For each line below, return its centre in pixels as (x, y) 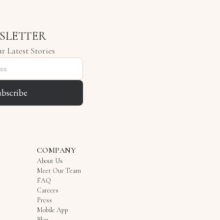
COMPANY (56, 150)
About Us (50, 161)
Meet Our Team (59, 171)
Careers (48, 190)
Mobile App (53, 210)
